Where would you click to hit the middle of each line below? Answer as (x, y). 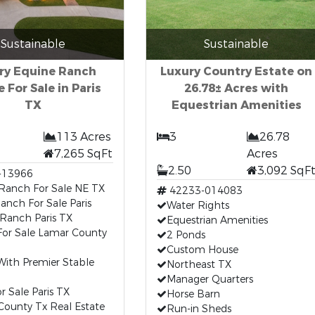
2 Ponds (186, 235)
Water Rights (198, 206)
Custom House (202, 250)
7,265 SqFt (84, 154)
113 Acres (84, 137)
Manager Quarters (210, 279)
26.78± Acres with (236, 88)
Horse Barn (193, 294)
